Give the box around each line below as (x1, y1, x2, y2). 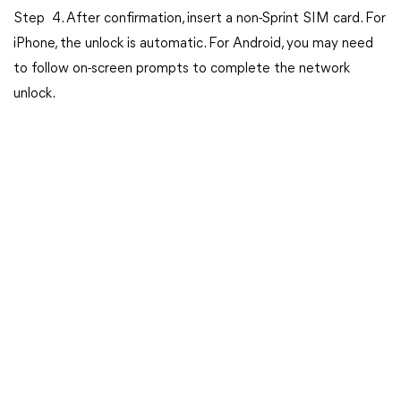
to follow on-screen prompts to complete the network (13, 62, 350, 76)
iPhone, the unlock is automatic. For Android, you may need (13, 37, 373, 51)
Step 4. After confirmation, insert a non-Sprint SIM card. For (13, 12, 386, 26)
